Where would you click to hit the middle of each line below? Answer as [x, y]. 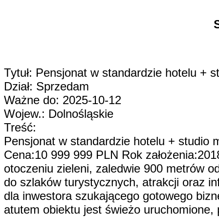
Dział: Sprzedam [46, 86]
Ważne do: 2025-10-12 [63, 100]
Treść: [20, 127]
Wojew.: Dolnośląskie [59, 114]
